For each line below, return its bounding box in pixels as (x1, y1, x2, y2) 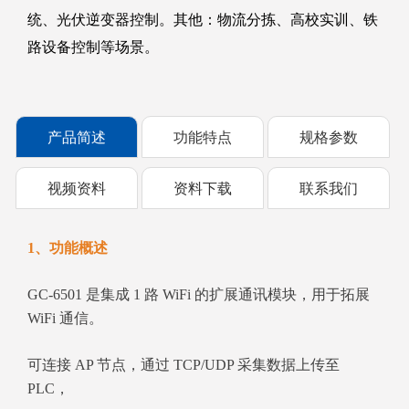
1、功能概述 (27, 240, 108, 257)
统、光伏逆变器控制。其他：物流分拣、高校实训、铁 (27, 12, 378, 28)
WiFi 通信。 (27, 310, 103, 327)
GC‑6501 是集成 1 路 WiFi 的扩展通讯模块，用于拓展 (27, 287, 370, 303)
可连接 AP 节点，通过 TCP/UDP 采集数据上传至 (27, 357, 340, 373)
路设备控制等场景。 (27, 39, 159, 56)
